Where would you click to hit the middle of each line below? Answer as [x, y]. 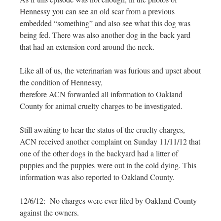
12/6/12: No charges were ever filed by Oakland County [108, 201]
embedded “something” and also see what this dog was [105, 23]
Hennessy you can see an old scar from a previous [97, 11]
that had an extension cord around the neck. [87, 47]
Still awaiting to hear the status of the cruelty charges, [102, 130]
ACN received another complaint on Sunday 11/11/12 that [110, 142]
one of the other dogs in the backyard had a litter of [99, 153]
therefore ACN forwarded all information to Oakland [101, 94]
